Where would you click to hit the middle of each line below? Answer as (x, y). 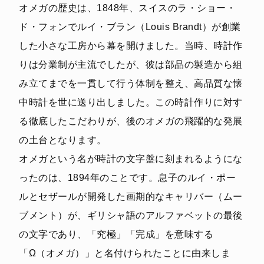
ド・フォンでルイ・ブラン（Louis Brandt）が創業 (130, 27)
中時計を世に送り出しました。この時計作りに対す (131, 102)
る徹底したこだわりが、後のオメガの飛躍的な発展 (131, 121)
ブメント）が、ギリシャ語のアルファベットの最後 (131, 215)
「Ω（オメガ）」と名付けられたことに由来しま (125, 253)
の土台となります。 (63, 140)
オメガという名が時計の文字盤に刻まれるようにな (131, 159)
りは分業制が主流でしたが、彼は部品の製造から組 (131, 64)
